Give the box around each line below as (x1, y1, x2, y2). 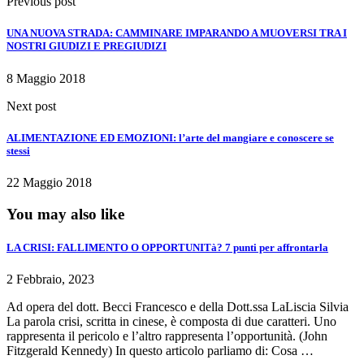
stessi (6, 144, 30, 157)
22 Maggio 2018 (6, 175, 92, 189)
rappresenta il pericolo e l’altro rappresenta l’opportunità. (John (6, 329, 327, 343)
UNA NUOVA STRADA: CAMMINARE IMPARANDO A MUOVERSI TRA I (6, 27, 347, 40)
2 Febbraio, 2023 (6, 272, 94, 286)
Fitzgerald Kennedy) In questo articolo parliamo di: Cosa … (6, 344, 314, 357)
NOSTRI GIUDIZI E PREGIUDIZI (6, 40, 167, 53)
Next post (6, 98, 56, 113)
